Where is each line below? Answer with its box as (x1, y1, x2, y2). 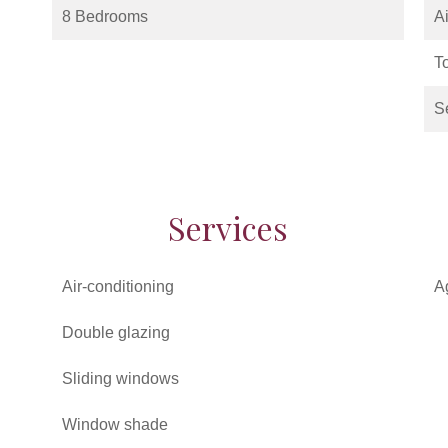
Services (168, 206, 288, 249)
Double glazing (62, 324, 170, 341)
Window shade (62, 416, 168, 433)
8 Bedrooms (62, 8, 148, 25)
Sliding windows (62, 370, 179, 387)
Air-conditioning (62, 278, 174, 295)
